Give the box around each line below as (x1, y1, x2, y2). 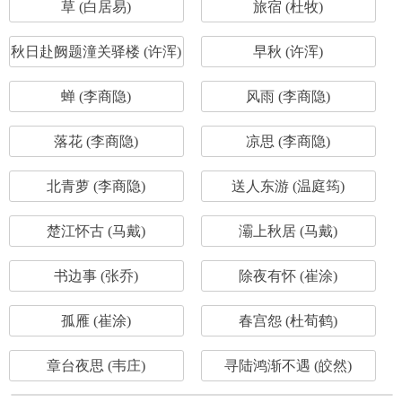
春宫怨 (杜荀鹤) (239, 313, 338, 328)
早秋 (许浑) (253, 44, 324, 59)
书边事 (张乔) (54, 268, 139, 284)
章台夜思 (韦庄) (47, 358, 146, 373)
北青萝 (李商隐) (47, 179, 146, 194)
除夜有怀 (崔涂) (239, 268, 338, 284)
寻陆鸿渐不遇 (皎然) (224, 358, 353, 373)
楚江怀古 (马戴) (47, 223, 146, 239)
